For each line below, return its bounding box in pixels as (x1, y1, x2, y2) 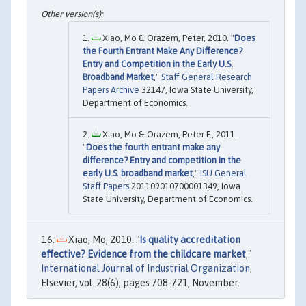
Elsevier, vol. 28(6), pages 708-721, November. (41, 277, 240, 289)
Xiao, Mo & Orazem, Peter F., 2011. (100, 129, 237, 140)
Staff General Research (161, 72, 252, 83)
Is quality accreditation (139, 234, 240, 246)
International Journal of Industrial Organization (41, 263, 250, 275)
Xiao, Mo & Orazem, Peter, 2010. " (100, 33, 234, 44)
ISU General (200, 168, 247, 179)
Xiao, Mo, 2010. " (66, 234, 139, 246)
